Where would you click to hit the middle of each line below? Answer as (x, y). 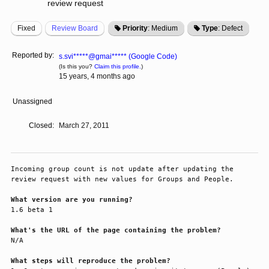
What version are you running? (72, 200)
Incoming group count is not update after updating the (122, 169)
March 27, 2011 (84, 126)
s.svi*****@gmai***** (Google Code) (118, 57)
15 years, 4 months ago (97, 77)
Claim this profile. (118, 67)
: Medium (162, 29)
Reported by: (33, 56)
